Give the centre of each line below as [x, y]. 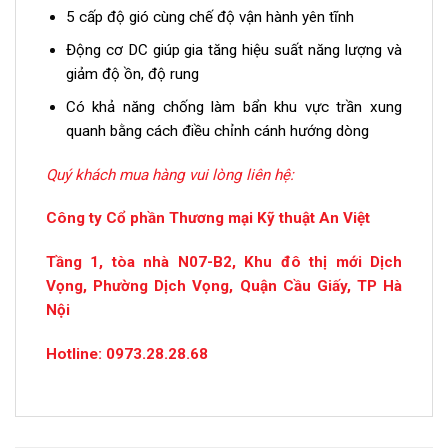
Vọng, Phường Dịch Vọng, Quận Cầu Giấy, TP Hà [224, 286]
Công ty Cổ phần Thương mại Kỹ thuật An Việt [208, 218]
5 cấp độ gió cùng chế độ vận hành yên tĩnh [209, 16]
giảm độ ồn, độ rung [132, 73]
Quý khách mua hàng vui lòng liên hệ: [170, 174]
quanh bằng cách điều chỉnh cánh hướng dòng [217, 130]
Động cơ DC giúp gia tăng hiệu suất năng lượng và [233, 49]
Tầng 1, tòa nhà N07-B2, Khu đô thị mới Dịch [224, 262]
